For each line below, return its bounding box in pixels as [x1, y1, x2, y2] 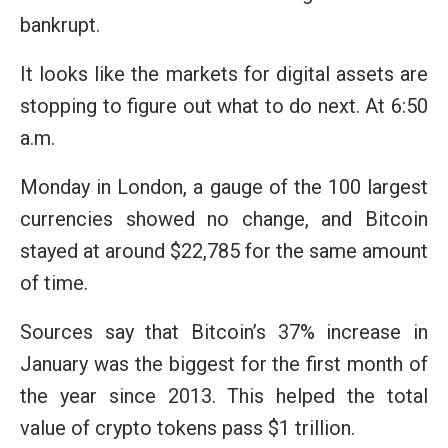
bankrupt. [20, 12, 100, 37]
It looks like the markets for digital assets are [20, 61, 428, 86]
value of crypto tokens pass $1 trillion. [20, 415, 355, 440]
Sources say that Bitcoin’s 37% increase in [20, 319, 428, 344]
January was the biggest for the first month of [20, 351, 428, 376]
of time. [20, 270, 88, 295]
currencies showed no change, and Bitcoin [20, 206, 428, 231]
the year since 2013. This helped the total [20, 383, 428, 408]
